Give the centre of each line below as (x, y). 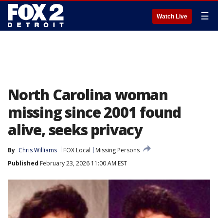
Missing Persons (118, 150)
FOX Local (77, 150)
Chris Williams (38, 150)
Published (23, 163)
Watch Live (172, 17)
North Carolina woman (88, 95)
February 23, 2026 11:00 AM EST (83, 163)
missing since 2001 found (95, 112)
